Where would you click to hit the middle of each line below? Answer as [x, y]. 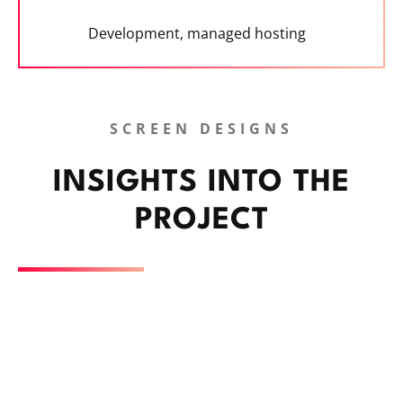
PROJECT [201, 221]
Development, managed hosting [197, 34]
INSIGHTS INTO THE [201, 184]
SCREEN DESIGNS [201, 129]
